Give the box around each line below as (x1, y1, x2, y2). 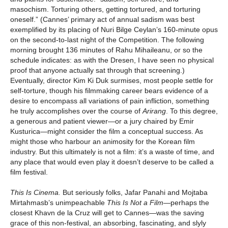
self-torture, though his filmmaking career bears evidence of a (10, 87, 208, 95)
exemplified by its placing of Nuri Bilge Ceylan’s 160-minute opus (10, 25, 218, 34)
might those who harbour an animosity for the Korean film (10, 137, 195, 146)
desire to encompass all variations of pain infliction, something (10, 97, 209, 105)
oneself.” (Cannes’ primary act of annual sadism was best (10, 15, 194, 24)
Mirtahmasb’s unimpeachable (10, 198, 107, 207)
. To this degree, (166, 107, 218, 116)
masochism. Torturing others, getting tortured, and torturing (10, 5, 201, 14)
